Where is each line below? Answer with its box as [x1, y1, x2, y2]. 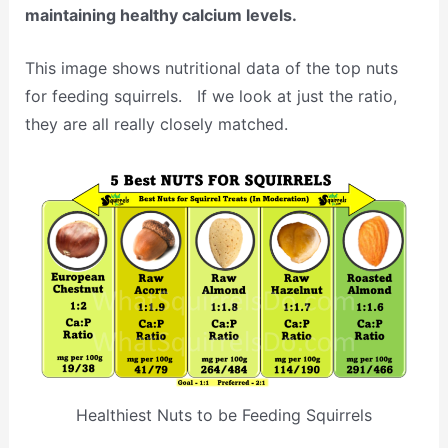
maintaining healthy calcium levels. [24, 4, 297, 25]
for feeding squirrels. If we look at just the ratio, [24, 86, 397, 107]
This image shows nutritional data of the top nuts [24, 58, 398, 79]
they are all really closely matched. [24, 114, 288, 135]
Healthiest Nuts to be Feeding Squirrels [76, 404, 372, 425]
